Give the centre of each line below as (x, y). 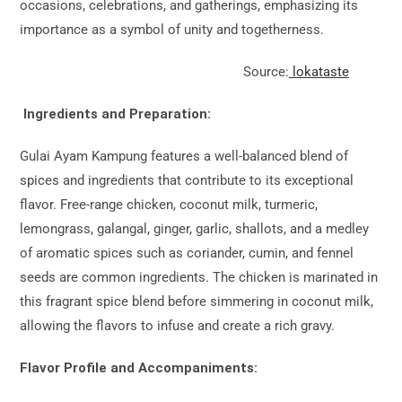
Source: (266, 71)
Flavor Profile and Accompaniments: (139, 367)
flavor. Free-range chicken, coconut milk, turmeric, (169, 204)
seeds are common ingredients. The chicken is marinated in (199, 277)
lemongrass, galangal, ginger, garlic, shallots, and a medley (195, 228)
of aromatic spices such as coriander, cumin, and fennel (187, 253)
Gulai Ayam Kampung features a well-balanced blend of (184, 156)
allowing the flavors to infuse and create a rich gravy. (178, 325)
